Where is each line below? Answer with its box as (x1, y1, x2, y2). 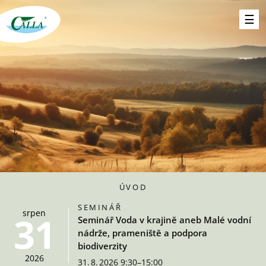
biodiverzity (78, 240, 127, 252)
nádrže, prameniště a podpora (78, 227, 207, 239)
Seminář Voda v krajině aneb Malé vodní (78, 214, 251, 226)
